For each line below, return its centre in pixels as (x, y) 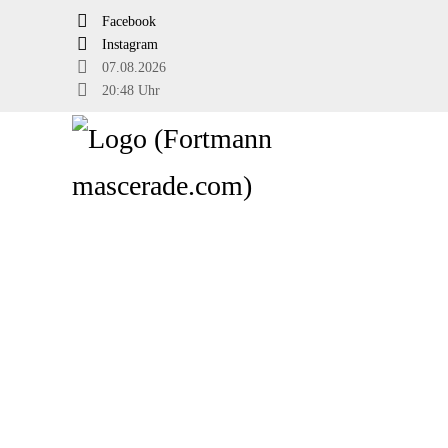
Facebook (124, 21)
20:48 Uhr (126, 90)
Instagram (125, 44)
